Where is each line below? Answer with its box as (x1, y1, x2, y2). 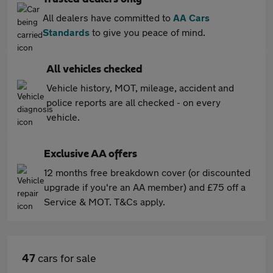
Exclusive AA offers (44, 149, 137, 160)
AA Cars (173, 12, 210, 23)
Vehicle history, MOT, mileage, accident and (46, 82, 234, 93)
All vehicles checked (46, 64, 143, 75)
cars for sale (35, 251, 96, 264)
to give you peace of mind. (90, 26, 205, 38)
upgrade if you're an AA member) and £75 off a (44, 181, 246, 193)
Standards (43, 26, 90, 38)
